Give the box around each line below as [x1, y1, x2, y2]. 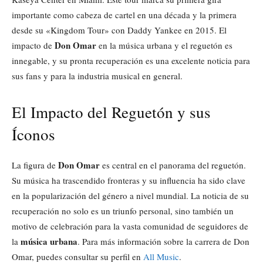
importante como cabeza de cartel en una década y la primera [12, 8, 237, 21]
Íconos [12, 123, 55, 145]
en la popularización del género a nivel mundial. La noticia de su [12, 189, 249, 201]
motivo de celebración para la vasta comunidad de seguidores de [12, 220, 248, 232]
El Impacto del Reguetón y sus [12, 101, 211, 123]
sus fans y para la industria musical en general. [12, 69, 183, 82]
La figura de [12, 159, 58, 171]
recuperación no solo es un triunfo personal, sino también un [12, 204, 234, 217]
